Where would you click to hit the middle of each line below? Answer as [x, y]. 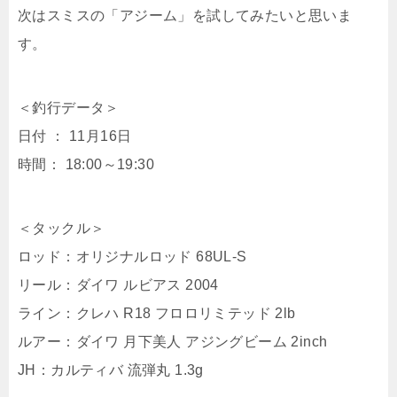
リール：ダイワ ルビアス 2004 [118, 285]
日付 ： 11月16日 [75, 136]
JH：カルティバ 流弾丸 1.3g [111, 370]
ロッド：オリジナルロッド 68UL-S [132, 257]
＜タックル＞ [62, 228]
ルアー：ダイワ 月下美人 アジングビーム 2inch [173, 342]
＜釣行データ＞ [69, 108]
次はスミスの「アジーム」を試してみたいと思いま [185, 16]
